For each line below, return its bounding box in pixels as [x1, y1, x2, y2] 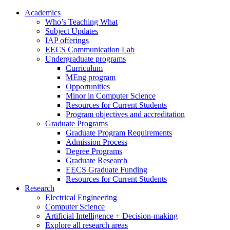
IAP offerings [45, 36, 89, 45]
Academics [25, 8, 61, 17]
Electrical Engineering [45, 193, 117, 202]
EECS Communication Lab [45, 45, 135, 54]
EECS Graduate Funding [66, 165, 147, 174]
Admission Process [66, 138, 127, 146]
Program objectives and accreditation [66, 110, 185, 119]
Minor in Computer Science [66, 91, 156, 100]
